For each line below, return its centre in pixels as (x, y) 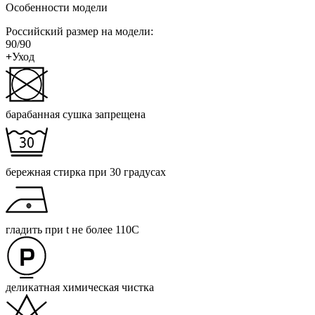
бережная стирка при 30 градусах (86, 172)
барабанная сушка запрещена (76, 114)
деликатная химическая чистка (80, 287)
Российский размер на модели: (79, 31)
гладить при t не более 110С (72, 229)
